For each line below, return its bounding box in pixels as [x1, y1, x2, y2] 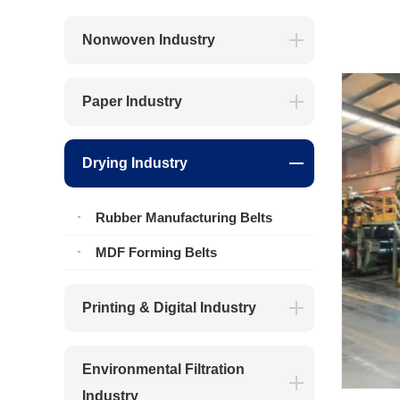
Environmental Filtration [82, 362, 245, 377]
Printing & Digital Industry [82, 300, 256, 315]
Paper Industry [82, 94, 182, 109]
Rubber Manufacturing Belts [96, 210, 272, 225]
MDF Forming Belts [96, 245, 217, 260]
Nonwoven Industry [82, 32, 215, 47]
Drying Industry [82, 155, 187, 171]
